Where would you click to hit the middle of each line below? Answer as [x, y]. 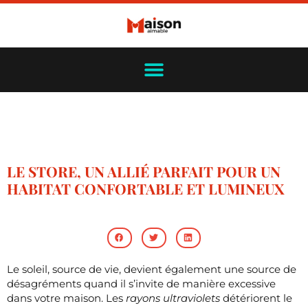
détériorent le [256, 298]
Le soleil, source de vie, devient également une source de [152, 269]
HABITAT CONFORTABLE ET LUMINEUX [146, 188]
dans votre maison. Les [66, 298]
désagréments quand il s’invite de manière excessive [141, 283]
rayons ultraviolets [173, 298]
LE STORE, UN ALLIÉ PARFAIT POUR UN [144, 171]
